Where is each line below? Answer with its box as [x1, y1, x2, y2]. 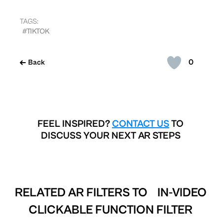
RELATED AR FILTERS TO [14, 185, 150, 200]
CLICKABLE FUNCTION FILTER [29, 202, 192, 217]
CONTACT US [112, 118, 169, 130]
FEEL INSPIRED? [37, 118, 112, 130]
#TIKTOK [22, 27, 49, 36]
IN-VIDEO [149, 185, 207, 200]
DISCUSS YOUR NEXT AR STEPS [40, 130, 181, 142]
